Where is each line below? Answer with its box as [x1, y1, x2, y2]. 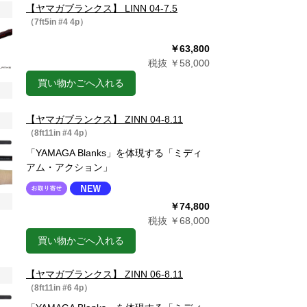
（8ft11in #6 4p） [26, 283, 92, 293]
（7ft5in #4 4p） [26, 17, 88, 27]
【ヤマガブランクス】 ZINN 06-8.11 [26, 269, 183, 280]
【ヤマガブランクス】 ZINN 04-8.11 [26, 114, 183, 125]
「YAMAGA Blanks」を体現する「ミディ [26, 147, 202, 158]
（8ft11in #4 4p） [26, 128, 92, 138]
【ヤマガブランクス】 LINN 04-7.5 [26, 3, 177, 14]
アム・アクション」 [26, 162, 112, 173]
